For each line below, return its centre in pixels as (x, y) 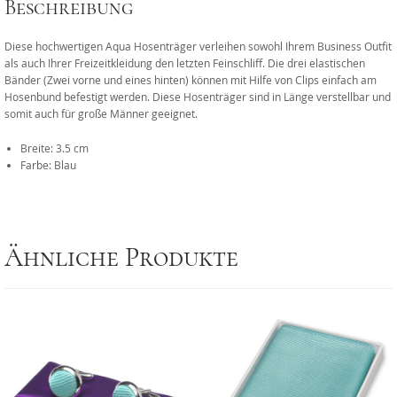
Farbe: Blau (48, 165)
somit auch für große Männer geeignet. (101, 114)
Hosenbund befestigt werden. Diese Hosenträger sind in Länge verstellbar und (198, 97)
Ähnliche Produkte (121, 258)
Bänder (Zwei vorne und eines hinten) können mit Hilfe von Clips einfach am (191, 80)
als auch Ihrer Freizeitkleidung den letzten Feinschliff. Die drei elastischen (185, 63)
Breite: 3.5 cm (54, 148)
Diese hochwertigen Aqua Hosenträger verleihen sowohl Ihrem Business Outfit (198, 47)
